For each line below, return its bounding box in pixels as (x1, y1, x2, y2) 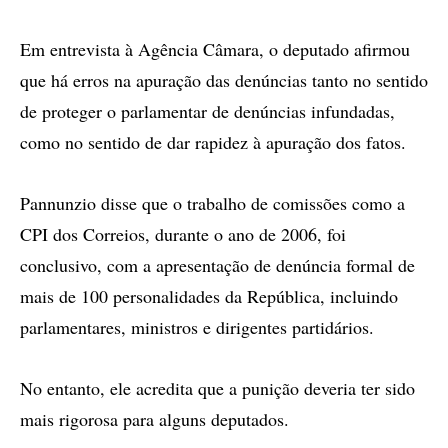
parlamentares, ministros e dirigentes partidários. (20, 315, 374, 339)
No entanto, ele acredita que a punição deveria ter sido (20, 376, 415, 400)
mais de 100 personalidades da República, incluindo (20, 284, 398, 308)
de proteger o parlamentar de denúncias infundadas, (20, 99, 395, 123)
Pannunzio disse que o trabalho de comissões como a (20, 191, 405, 215)
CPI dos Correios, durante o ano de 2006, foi (20, 222, 346, 246)
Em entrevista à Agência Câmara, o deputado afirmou (20, 37, 410, 61)
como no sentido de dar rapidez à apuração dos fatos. (20, 130, 406, 154)
